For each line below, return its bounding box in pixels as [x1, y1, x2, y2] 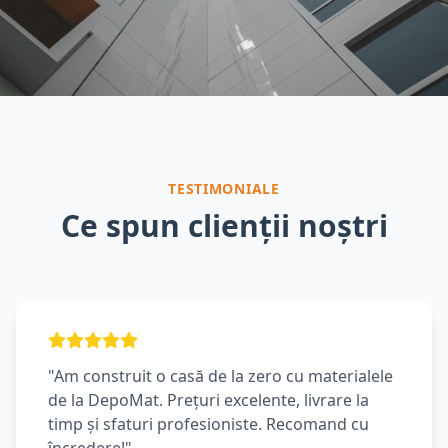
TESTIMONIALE [168, 179, 280, 198]
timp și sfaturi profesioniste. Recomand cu [48, 413, 369, 435]
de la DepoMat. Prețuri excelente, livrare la [48, 389, 369, 411]
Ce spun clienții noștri [60, 205, 388, 246]
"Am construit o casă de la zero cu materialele [48, 365, 393, 387]
